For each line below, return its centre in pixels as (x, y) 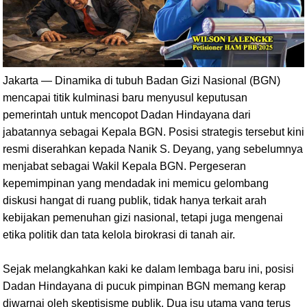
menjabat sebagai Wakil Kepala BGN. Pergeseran (124, 166)
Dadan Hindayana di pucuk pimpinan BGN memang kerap (144, 286)
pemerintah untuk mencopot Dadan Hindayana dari (127, 114)
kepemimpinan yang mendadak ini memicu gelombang (136, 183)
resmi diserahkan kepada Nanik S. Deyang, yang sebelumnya (153, 149)
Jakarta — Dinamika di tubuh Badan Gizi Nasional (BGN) (142, 80)
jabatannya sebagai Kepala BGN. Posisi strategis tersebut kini (153, 132)
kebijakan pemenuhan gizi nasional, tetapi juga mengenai (143, 217)
